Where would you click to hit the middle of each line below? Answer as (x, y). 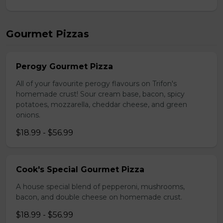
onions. (28, 115)
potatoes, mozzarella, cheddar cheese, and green (102, 105)
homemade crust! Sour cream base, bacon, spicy (100, 94)
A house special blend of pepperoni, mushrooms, (100, 187)
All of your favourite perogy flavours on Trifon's (96, 84)
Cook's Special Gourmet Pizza (80, 169)
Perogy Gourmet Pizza (64, 66)
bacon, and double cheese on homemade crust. (99, 197)
